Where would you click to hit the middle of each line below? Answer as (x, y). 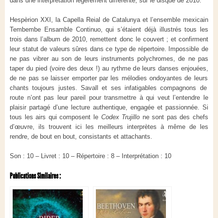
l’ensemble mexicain (179, 20)
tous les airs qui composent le (55, 117)
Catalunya (126, 20)
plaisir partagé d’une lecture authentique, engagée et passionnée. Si (109, 108)
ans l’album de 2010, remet (67, 39)
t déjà (149, 30)
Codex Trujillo (122, 117)
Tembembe (25, 30)
